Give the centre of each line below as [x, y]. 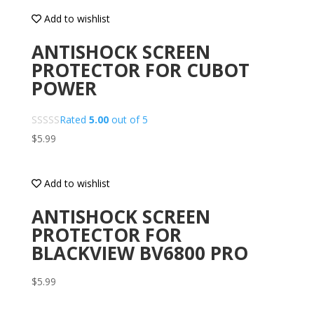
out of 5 [128, 119]
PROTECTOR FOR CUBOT [140, 70]
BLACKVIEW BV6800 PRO [139, 253]
